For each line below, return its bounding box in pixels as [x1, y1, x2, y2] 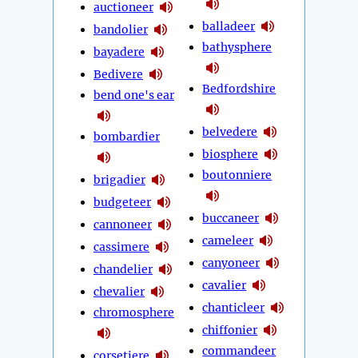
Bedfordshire [202, 82, 276, 97]
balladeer [202, 18, 256, 34]
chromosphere [93, 305, 174, 320]
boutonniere [202, 168, 272, 183]
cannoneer [93, 217, 152, 232]
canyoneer [202, 255, 261, 270]
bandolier [93, 22, 148, 37]
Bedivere [93, 66, 143, 82]
